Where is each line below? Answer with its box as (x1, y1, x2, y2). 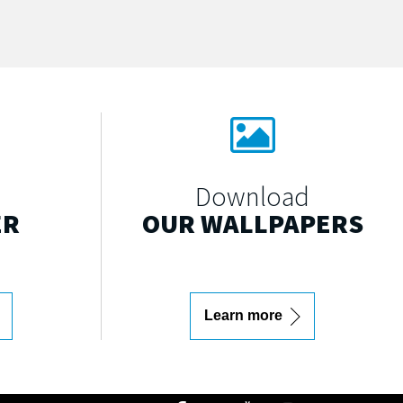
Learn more (204, 308, 286, 324)
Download (195, 179, 309, 214)
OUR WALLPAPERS (141, 206, 363, 241)
